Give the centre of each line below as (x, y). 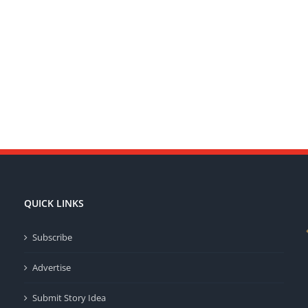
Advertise (51, 267)
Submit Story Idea (69, 298)
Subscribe (52, 237)
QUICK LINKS (54, 203)
